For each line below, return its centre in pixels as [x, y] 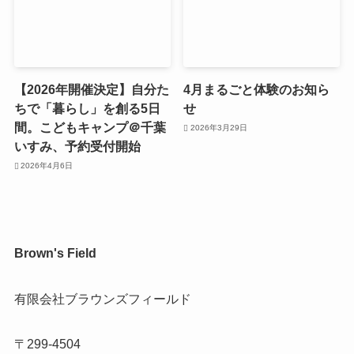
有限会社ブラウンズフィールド [102, 298]
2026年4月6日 [47, 165]
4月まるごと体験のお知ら [257, 90]
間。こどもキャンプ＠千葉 [90, 128]
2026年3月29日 [218, 127]
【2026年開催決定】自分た [91, 90]
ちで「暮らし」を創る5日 [87, 109]
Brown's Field [55, 253]
